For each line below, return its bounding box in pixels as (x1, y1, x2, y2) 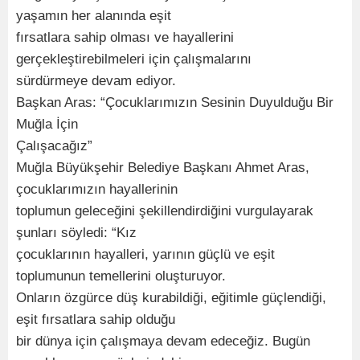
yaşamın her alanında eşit (16, 8, 171, 23)
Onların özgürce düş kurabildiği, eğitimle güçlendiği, (16, 290, 326, 305)
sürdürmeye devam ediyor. (16, 73, 176, 88)
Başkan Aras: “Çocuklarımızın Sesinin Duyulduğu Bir (16, 95, 333, 110)
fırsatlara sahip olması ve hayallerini (16, 30, 234, 45)
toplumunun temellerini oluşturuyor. (16, 268, 226, 284)
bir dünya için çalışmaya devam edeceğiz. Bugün (16, 333, 310, 349)
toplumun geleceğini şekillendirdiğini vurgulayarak (16, 203, 313, 219)
